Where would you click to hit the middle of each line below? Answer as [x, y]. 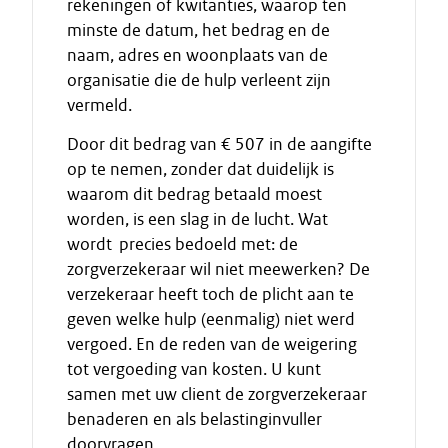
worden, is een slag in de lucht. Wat [197, 219]
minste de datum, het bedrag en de [198, 30]
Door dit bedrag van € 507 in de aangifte [219, 144]
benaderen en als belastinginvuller [194, 419]
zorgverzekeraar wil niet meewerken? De [218, 269]
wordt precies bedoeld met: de [182, 244]
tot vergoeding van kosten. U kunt [194, 369]
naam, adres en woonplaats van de [197, 55]
